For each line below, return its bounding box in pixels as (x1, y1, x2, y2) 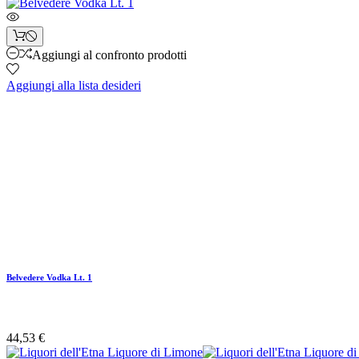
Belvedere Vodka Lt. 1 (6, 272, 92, 282)
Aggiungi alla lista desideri (6, 78, 141, 92)
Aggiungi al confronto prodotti (32, 47, 187, 62)
